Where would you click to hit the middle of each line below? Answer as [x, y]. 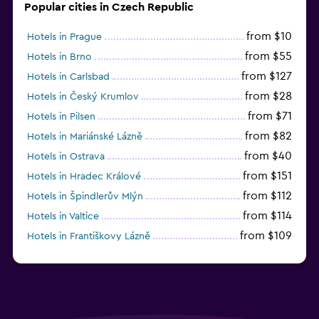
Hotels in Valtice [63, 216]
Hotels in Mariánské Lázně [85, 136]
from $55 [268, 56]
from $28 [268, 96]
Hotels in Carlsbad [68, 77]
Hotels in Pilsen [61, 116]
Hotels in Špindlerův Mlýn [85, 196]
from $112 [267, 195]
